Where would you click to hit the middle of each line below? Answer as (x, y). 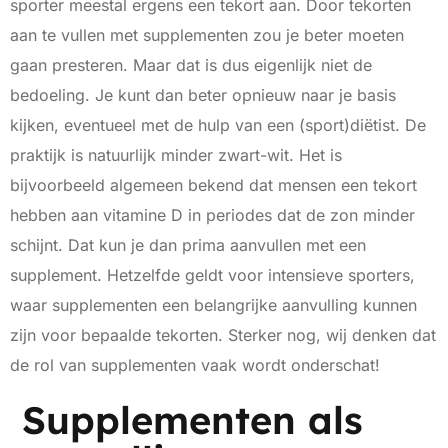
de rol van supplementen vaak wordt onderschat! (195, 365)
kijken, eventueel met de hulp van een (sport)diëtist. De (218, 125)
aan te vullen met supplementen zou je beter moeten (207, 35)
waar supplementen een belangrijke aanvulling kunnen (213, 305)
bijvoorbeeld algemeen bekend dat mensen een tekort (213, 185)
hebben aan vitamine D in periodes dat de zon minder (212, 215)
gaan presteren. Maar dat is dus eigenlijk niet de (191, 65)
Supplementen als (186, 420)
